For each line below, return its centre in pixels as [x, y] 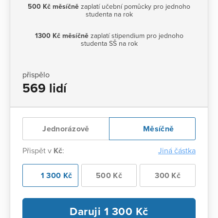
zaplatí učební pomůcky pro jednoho [135, 6]
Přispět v [38, 151]
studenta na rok [109, 14]
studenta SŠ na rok [109, 43]
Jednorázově [66, 129]
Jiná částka [177, 151]
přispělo [36, 75]
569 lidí [45, 88]
